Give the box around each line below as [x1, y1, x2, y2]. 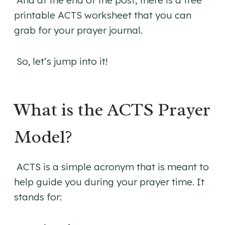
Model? [14, 125, 72, 149]
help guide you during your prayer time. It [14, 176, 204, 188]
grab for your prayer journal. [14, 24, 143, 37]
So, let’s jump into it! [14, 55, 107, 68]
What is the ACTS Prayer [14, 98, 210, 122]
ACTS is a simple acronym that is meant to [14, 161, 209, 173]
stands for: [14, 191, 62, 203]
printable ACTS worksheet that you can [14, 9, 191, 22]
